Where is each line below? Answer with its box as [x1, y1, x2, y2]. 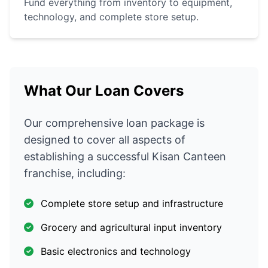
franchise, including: [24, 167, 126, 180]
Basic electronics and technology [41, 245, 191, 258]
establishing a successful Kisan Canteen [24, 150, 226, 163]
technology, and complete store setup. [24, 11, 199, 23]
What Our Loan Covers [24, 82, 184, 100]
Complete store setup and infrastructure [41, 197, 223, 210]
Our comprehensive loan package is [24, 117, 205, 130]
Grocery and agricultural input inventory [41, 221, 222, 234]
